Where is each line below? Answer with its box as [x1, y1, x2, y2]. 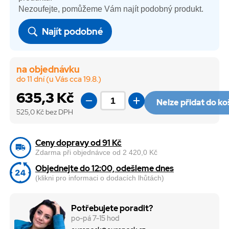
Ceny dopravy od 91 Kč [35, 137, 122, 148]
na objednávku [16, 63, 80, 76]
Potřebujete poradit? [71, 203, 153, 214]
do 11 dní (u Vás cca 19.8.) [16, 74, 101, 85]
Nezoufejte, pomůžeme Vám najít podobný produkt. [18, 4, 204, 13]
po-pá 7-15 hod [71, 213, 120, 223]
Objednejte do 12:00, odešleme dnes [35, 163, 174, 174]
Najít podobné [40, 25, 104, 37]
